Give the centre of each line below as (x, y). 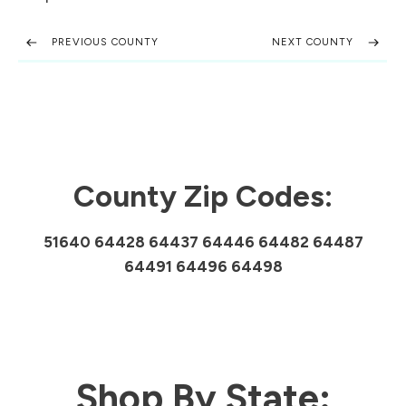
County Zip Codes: (203, 196)
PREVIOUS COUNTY (105, 43)
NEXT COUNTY (313, 43)
